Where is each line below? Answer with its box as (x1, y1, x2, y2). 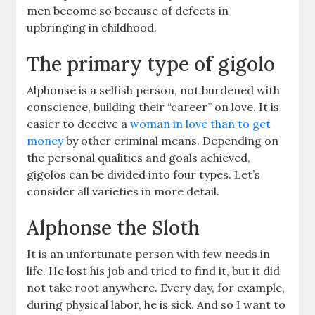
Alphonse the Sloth (27, 215, 200, 241)
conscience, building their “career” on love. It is (27, 100, 280, 115)
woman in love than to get (130, 117, 271, 131)
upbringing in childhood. (27, 20, 157, 35)
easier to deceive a (27, 117, 131, 131)
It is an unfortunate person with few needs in (27, 247, 271, 262)
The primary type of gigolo (27, 51, 276, 77)
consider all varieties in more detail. (27, 184, 220, 199)
